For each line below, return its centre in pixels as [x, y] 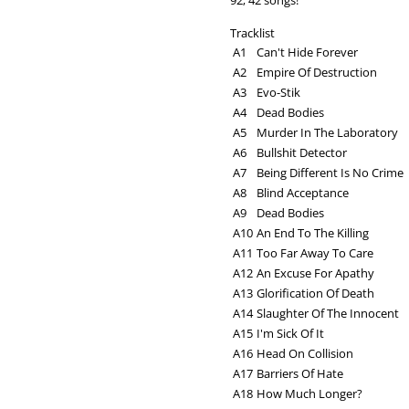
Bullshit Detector [302, 153]
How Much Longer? [309, 394]
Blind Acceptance [303, 193]
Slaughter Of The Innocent [328, 314]
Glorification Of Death [315, 294]
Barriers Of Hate [300, 374]
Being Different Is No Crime [330, 173]
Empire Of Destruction [317, 73]
